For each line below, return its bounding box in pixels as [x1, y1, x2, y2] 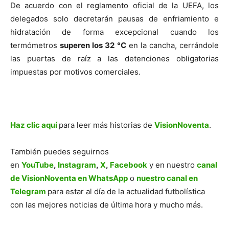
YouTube [21, 160, 54, 170]
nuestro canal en [136, 173, 198, 184]
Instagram [58, 160, 96, 170]
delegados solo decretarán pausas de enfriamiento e [10, 14, 219, 24]
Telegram [10, 187, 48, 197]
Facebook [110, 160, 147, 170]
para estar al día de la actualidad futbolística [48, 187, 205, 197]
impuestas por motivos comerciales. [10, 67, 143, 77]
